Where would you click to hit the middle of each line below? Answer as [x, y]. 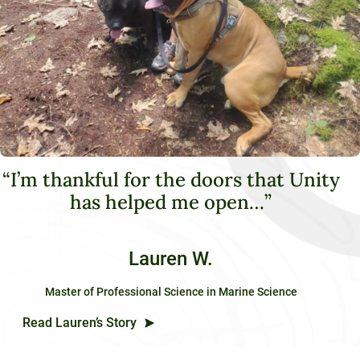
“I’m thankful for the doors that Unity [171, 180]
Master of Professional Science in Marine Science [171, 292]
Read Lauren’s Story [79, 323]
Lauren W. [171, 259]
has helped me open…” [171, 202]
